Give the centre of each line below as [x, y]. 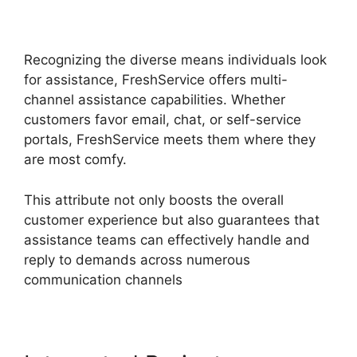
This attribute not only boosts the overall [154, 200]
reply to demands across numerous [137, 259]
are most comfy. [75, 160]
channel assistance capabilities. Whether [155, 100]
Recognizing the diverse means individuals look [175, 60]
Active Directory [112, 21]
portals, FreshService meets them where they [170, 140]
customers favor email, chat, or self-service [163, 120]
